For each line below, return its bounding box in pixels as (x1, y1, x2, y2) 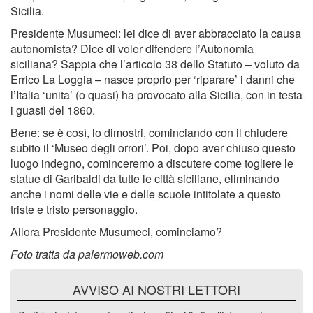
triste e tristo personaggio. (10, 201, 138, 218)
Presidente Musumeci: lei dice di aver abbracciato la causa (10, 25, 301, 42)
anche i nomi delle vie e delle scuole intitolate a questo (10, 186, 281, 203)
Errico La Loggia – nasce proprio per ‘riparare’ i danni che (10, 71, 295, 88)
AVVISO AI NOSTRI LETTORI (73, 280, 240, 299)
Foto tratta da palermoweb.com (10, 246, 172, 263)
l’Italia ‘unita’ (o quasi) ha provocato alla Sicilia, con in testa (10, 87, 303, 103)
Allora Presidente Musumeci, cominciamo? (10, 224, 222, 240)
